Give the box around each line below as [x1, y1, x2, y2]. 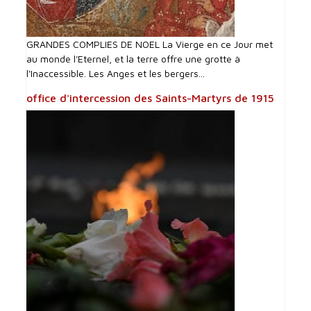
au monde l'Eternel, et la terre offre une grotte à [26, 52, 241, 65]
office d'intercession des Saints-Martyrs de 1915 [26, 91, 275, 104]
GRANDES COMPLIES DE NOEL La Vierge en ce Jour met [26, 37, 274, 50]
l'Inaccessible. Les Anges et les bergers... [26, 67, 205, 79]
